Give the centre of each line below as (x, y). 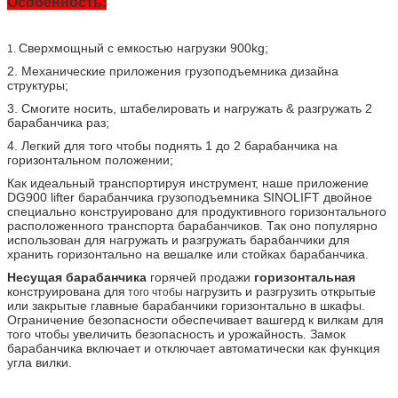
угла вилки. (40, 362)
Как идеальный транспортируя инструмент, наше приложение (188, 183)
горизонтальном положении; (90, 159)
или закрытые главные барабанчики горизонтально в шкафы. (186, 305)
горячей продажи (200, 277)
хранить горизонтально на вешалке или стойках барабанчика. (188, 254)
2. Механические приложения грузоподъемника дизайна (173, 71)
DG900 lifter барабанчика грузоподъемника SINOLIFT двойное (190, 197)
